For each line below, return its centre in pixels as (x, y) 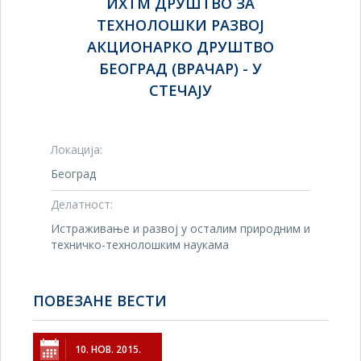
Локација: (77, 149)
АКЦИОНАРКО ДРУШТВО (180, 47)
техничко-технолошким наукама (140, 245)
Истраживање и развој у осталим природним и (180, 228)
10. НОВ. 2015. (108, 349)
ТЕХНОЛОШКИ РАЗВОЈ (180, 25)
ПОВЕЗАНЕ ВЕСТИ (100, 301)
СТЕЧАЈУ (180, 90)
